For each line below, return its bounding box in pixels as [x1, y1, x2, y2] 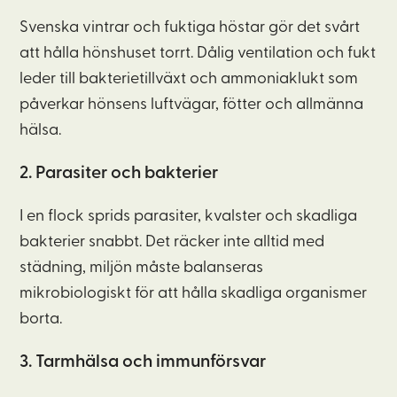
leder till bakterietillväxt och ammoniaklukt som [19, 71, 359, 88]
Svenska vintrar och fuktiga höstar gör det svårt [19, 19, 361, 36]
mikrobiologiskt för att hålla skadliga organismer [19, 285, 368, 302]
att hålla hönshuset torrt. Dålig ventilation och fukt [19, 45, 377, 62]
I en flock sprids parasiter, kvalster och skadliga [19, 208, 358, 225]
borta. [19, 311, 63, 328]
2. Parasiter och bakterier [19, 164, 219, 183]
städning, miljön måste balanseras [19, 260, 264, 276]
